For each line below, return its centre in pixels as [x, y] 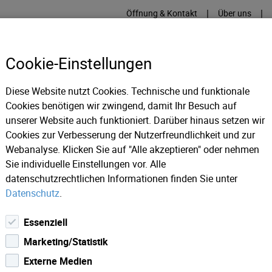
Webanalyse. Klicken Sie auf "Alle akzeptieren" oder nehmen [132, 149]
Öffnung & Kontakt [162, 13]
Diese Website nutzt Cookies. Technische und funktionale [127, 91]
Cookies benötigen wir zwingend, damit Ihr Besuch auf [121, 106]
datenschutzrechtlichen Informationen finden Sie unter [121, 178]
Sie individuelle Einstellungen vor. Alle [86, 164]
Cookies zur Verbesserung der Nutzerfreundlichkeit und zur [130, 135]
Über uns [235, 13]
